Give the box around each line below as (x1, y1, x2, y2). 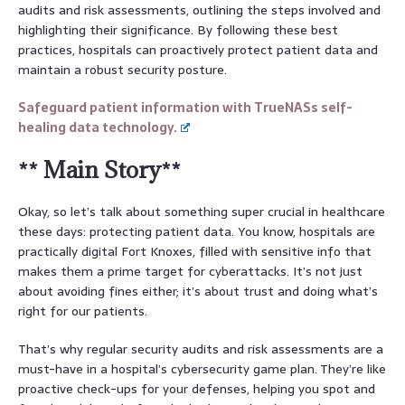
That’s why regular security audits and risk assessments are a (18, 338, 383, 359)
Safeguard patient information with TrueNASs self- (18, 97, 353, 118)
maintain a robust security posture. (18, 59, 227, 80)
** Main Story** (18, 154, 181, 184)
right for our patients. (18, 300, 147, 321)
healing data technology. (18, 117, 177, 137)
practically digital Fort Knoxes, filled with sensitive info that (18, 240, 372, 261)
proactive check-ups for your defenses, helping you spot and (18, 378, 375, 399)
